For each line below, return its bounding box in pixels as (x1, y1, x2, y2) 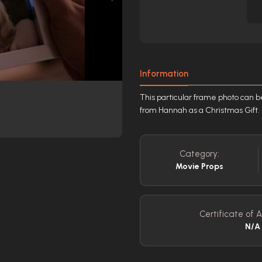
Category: (179, 149, 219, 159)
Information (140, 68, 188, 79)
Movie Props (175, 161, 223, 171)
